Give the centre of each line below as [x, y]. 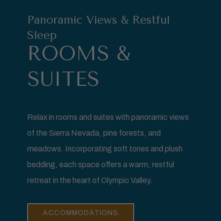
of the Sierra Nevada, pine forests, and [94, 133]
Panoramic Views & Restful [98, 20]
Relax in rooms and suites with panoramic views [108, 117]
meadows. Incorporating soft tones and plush [105, 149]
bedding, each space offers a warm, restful [101, 165]
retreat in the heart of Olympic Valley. [90, 181]
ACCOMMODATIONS [81, 213]
